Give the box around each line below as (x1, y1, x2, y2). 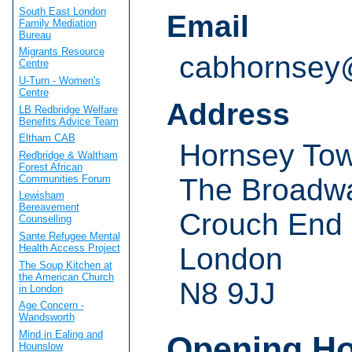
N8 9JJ (179, 277, 276, 311)
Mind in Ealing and (18, 328, 103, 341)
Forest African (18, 160, 82, 173)
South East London (18, 5, 106, 17)
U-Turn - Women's (18, 74, 101, 86)
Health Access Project (18, 242, 120, 255)
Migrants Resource (18, 46, 104, 58)
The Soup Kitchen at (18, 258, 112, 271)
